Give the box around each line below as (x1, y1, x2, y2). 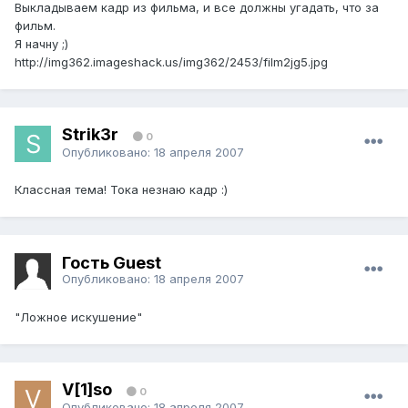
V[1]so (62, 379, 112, 399)
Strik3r (62, 124, 118, 144)
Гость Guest (62, 252, 161, 272)
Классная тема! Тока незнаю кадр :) (15, 182, 228, 198)
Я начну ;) (15, 36, 68, 52)
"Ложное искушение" (15, 310, 142, 325)
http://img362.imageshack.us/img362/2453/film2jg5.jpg (15, 55, 328, 70)
